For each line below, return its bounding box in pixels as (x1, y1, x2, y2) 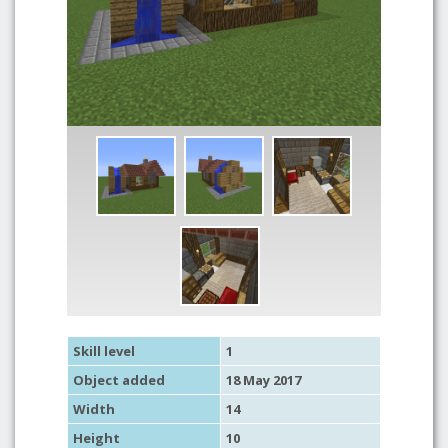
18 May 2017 (226, 371, 301, 389)
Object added (73, 371, 165, 389)
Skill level (73, 342, 135, 360)
